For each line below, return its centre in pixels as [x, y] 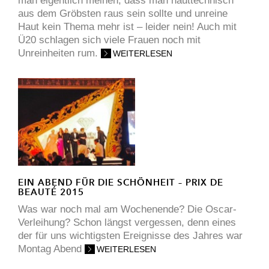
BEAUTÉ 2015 [51, 192]
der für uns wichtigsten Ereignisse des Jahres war [130, 236]
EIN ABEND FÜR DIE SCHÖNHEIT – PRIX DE [121, 183]
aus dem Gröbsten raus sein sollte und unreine [123, 14]
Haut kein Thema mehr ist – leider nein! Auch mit [127, 27]
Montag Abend [51, 249]
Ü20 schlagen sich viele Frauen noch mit [109, 40]
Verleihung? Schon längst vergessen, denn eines [127, 223]
